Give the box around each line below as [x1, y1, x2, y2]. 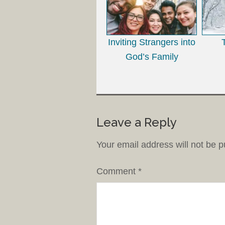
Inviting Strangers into [108, 37, 195, 47]
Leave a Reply [96, 115, 177, 130]
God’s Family [125, 51, 178, 62]
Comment [96, 166, 138, 176]
